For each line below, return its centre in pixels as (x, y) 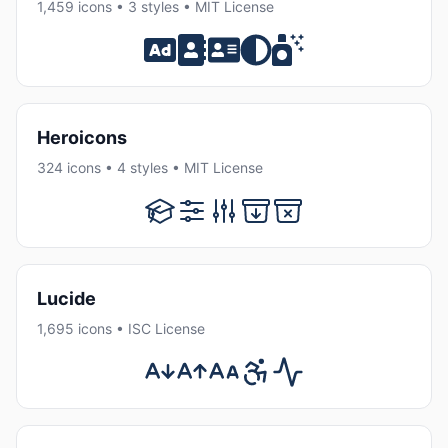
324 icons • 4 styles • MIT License (150, 167)
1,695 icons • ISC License (121, 329)
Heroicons (82, 137)
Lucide (66, 298)
